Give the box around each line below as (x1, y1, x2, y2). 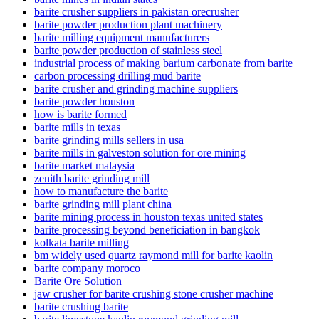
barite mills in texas (34, 121, 120, 134)
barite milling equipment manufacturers (34, 31, 209, 44)
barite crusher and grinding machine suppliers (34, 83, 238, 95)
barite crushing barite (34, 300, 128, 313)
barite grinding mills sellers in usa (34, 134, 184, 147)
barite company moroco (34, 262, 140, 275)
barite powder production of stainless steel (34, 44, 222, 57)
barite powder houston (34, 95, 135, 108)
